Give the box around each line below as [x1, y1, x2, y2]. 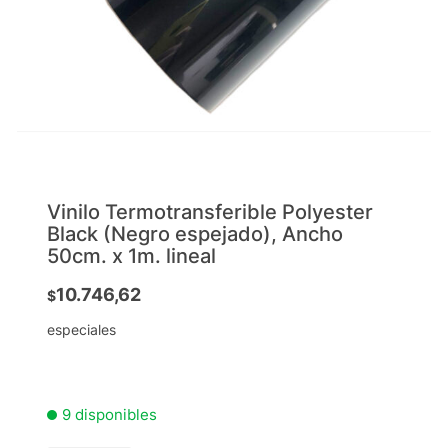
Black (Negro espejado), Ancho [47, 221, 344, 246]
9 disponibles [62, 404, 158, 424]
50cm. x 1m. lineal [47, 243, 217, 268]
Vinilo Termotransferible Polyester [47, 199, 374, 224]
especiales [47, 320, 117, 338]
